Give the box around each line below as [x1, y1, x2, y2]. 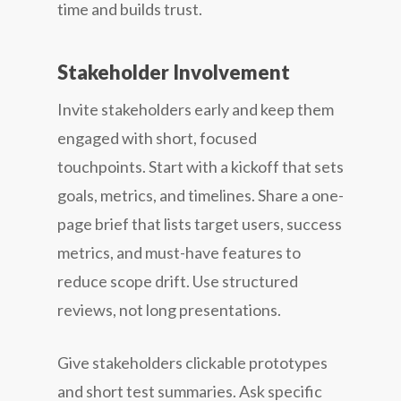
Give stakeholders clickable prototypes [57, 352, 328, 372]
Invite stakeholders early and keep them [57, 98, 334, 119]
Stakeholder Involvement [57, 59, 290, 84]
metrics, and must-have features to [57, 242, 301, 262]
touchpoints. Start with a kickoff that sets [57, 156, 344, 176]
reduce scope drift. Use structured [57, 270, 298, 291]
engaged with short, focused [57, 127, 257, 148]
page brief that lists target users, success [57, 213, 342, 234]
